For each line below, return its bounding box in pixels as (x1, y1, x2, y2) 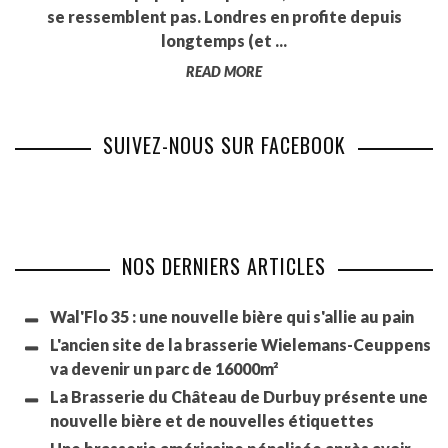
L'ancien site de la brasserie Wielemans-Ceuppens (50, 335, 431, 355)
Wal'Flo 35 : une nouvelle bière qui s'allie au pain (50, 307, 414, 327)
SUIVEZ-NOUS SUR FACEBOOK (102, 130, 346, 161)
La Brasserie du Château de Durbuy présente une (50, 387, 428, 407)
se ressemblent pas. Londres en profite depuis (46, 7, 402, 27)
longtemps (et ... (161, 31, 287, 51)
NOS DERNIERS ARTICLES (122, 251, 326, 282)
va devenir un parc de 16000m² (50, 359, 279, 379)
